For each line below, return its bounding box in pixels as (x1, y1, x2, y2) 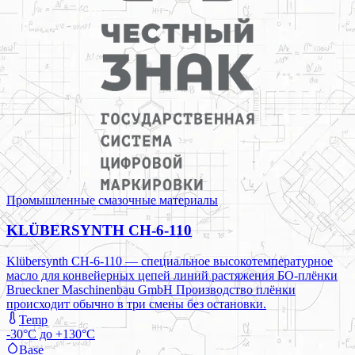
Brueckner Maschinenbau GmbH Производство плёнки (6, 282, 296, 296)
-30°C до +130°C (6, 326, 95, 341)
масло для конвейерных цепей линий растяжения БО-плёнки (6, 268, 338, 282)
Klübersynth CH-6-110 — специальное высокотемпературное (6, 254, 333, 268)
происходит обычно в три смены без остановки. (6, 296, 266, 311)
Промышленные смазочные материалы (6, 193, 218, 207)
